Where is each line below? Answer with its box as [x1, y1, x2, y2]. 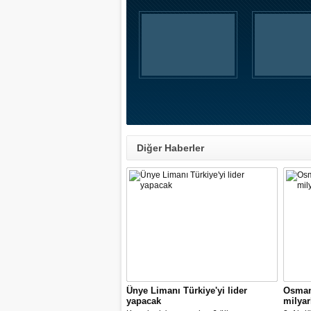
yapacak [126, 296, 161, 306]
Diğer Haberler [137, 142, 204, 153]
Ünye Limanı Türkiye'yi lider [126, 285, 247, 296]
